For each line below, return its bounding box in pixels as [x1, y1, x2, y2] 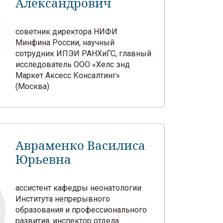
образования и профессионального [15, 205, 147, 215]
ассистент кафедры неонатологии [15, 183, 142, 193]
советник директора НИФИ [15, 27, 118, 36]
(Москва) [15, 82, 50, 91]
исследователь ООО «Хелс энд [15, 60, 130, 69]
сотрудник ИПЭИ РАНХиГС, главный [15, 49, 152, 58]
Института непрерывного [15, 194, 111, 204]
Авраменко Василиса [15, 138, 146, 153]
